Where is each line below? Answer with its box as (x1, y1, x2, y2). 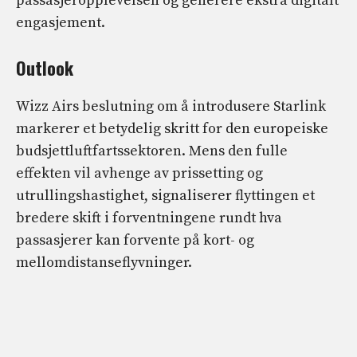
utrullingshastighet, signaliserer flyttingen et (16, 186, 315, 206)
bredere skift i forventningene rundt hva (16, 209, 282, 228)
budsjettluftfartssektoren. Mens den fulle (16, 142, 288, 161)
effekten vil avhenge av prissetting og (16, 164, 263, 183)
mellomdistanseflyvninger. (16, 253, 192, 273)
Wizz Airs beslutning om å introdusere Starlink (16, 97, 326, 116)
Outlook (16, 55, 73, 81)
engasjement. (16, 14, 105, 33)
